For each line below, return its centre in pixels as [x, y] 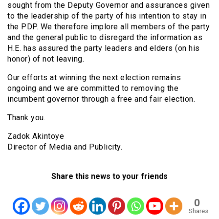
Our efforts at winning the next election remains [94, 77]
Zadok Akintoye [36, 136]
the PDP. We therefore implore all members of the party [109, 27]
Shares [198, 211]
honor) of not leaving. [46, 59]
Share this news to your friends [109, 176]
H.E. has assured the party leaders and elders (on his [104, 48]
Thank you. [26, 118]
